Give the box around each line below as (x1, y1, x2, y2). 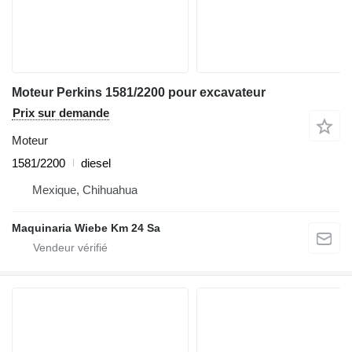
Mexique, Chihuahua (32, 182, 137, 196)
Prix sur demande (13, 105, 109, 119)
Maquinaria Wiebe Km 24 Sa (12, 221, 160, 234)
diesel (81, 156, 111, 170)
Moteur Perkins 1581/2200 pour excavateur (12, 85, 266, 99)
